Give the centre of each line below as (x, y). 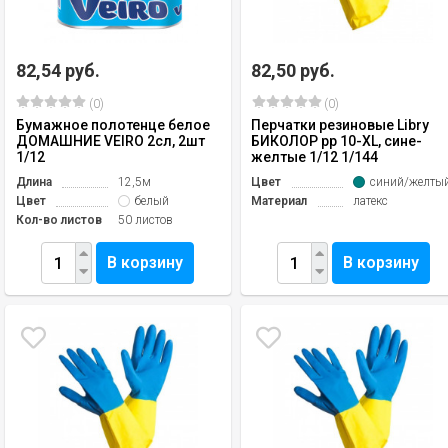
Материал (279, 201)
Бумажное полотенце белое (113, 125)
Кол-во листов (59, 220)
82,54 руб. (58, 70)
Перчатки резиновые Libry (340, 125)
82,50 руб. (293, 70)
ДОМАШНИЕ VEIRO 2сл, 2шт (110, 141)
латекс (371, 201)
